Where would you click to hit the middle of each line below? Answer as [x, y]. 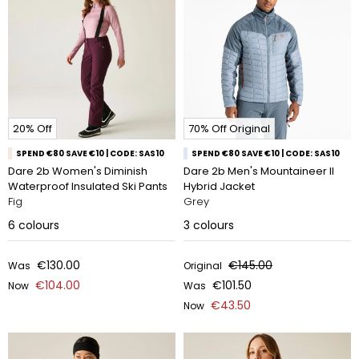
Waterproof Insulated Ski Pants [88, 186]
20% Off [32, 129]
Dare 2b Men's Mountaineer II [259, 171]
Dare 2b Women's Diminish [78, 171]
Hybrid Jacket [219, 186]
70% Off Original [229, 129]
